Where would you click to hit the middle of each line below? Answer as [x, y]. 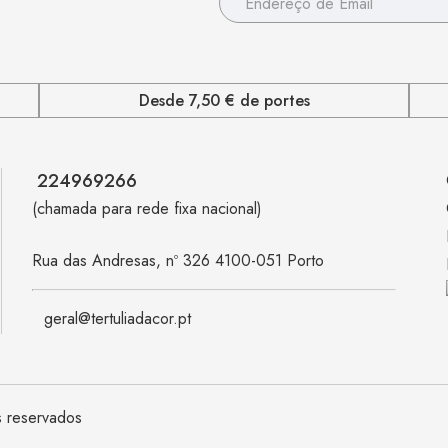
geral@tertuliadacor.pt [117, 318]
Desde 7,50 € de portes [224, 100]
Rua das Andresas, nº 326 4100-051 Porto [178, 260]
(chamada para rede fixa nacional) [147, 208]
